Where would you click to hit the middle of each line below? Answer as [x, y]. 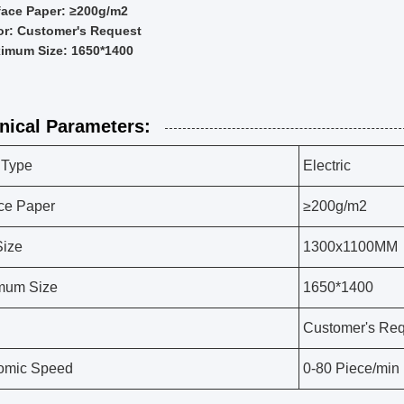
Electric [327, 165]
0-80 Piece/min [351, 368]
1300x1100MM [350, 247]
